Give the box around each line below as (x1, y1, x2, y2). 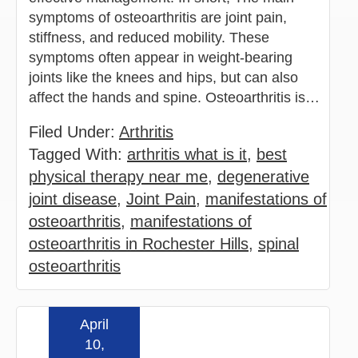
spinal (258, 234, 299, 253)
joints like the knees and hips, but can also (29, 69, 298, 86)
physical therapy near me (29, 167, 208, 185)
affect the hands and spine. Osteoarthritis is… (29, 89, 324, 105)
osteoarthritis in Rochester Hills (29, 234, 249, 253)
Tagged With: (29, 145, 127, 163)
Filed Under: (29, 122, 119, 141)
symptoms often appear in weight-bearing (29, 49, 292, 66)
